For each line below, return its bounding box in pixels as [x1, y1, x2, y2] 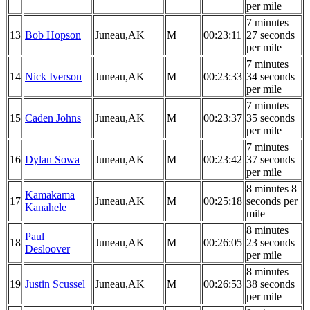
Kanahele [25, 201, 66, 214]
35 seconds [246, 112, 295, 125]
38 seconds [246, 278, 295, 291]
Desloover [25, 243, 70, 255]
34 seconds [246, 71, 295, 83]
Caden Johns [25, 112, 81, 125]
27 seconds [246, 29, 295, 42]
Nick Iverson [25, 71, 82, 83]
